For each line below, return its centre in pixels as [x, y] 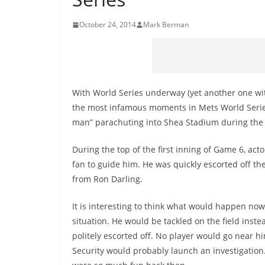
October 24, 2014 [108, 25]
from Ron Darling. [107, 179]
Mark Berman [166, 25]
